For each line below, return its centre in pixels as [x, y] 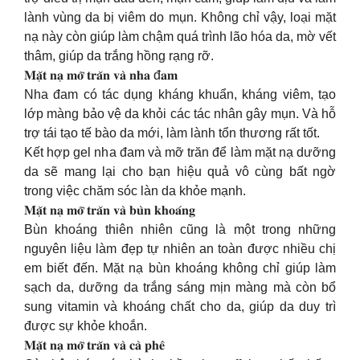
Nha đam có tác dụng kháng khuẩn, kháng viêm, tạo [180, 94]
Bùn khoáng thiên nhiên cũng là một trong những [180, 229]
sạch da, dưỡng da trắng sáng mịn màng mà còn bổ [180, 287]
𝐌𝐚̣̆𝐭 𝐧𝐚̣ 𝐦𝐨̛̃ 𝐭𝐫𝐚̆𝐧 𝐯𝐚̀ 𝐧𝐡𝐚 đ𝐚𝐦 [101, 75]
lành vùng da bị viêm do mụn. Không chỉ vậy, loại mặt [180, 17]
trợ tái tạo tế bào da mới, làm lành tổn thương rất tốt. [172, 133]
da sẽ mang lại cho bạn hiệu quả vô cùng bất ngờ [180, 171]
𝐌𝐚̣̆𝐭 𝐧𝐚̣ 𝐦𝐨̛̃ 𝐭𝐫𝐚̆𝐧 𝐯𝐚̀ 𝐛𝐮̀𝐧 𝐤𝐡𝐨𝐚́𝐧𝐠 [110, 210]
